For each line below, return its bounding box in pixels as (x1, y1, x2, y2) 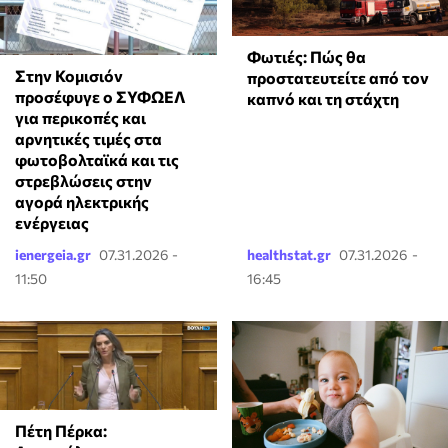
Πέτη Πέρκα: (15, 421, 107, 441)
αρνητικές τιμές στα (15, 128, 162, 148)
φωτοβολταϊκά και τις (15, 149, 179, 169)
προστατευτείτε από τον (246, 67, 429, 87)
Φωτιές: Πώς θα (246, 46, 366, 66)
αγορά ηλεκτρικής (15, 191, 149, 211)
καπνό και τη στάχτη (246, 88, 399, 108)
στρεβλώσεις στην (15, 170, 152, 190)
